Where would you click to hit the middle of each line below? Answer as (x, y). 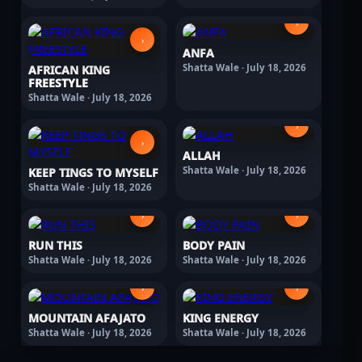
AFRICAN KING (69, 70)
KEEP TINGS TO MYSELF (93, 173)
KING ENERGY (221, 318)
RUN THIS (55, 246)
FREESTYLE (58, 83)
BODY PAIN (214, 246)
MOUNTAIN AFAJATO (87, 318)
